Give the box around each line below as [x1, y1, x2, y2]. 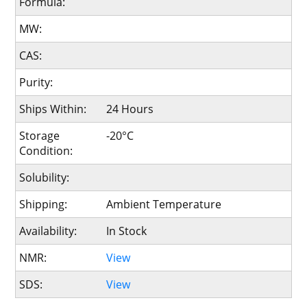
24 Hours [106, 101, 153, 116]
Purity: [19, 74, 53, 90]
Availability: [19, 223, 77, 238]
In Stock [106, 223, 147, 238]
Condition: [19, 143, 73, 158]
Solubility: [19, 169, 70, 185]
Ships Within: [19, 101, 87, 116]
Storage [19, 127, 60, 143]
